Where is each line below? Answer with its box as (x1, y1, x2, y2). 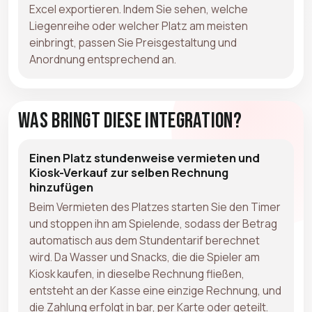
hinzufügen (29, 178, 93, 195)
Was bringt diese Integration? (18, 107, 242, 134)
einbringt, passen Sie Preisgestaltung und (29, 34, 237, 50)
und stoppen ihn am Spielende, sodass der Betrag (29, 215, 277, 231)
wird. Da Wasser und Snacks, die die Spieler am (29, 249, 260, 265)
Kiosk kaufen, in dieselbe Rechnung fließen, (29, 265, 244, 281)
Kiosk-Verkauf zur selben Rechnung (29, 164, 228, 180)
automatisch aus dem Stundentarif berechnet (29, 232, 260, 248)
